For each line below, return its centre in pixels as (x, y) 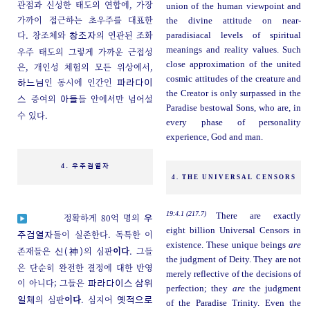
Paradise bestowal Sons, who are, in (234, 108)
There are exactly (258, 216)
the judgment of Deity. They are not (234, 260)
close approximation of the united (234, 64)
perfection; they (199, 289)
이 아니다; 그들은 (53, 283)
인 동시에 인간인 (81, 82)
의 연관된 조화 (125, 35)
